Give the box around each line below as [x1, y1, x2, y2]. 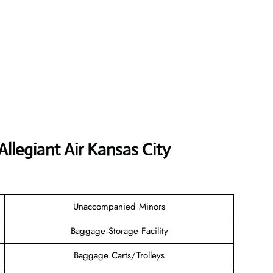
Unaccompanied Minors [73, 199, 165, 213]
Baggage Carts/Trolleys [74, 248, 165, 262]
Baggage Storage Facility [70, 224, 168, 238]
